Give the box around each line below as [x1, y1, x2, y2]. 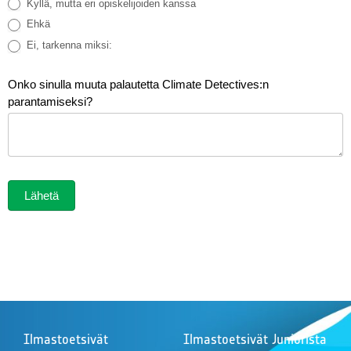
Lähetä [24, 188, 59, 202]
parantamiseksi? [8, 94, 96, 108]
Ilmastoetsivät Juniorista [183, 330, 327, 348]
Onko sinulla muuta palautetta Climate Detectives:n [8, 77, 269, 91]
